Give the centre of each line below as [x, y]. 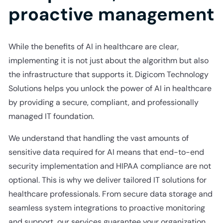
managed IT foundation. [52, 116]
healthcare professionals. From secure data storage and [110, 194]
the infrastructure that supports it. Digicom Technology [108, 74]
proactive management [111, 14]
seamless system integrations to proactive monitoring [107, 208]
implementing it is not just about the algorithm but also [108, 60]
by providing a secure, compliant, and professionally [103, 102]
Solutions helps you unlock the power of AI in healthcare [110, 88]
